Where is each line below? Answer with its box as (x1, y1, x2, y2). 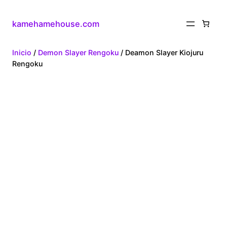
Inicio (12, 48, 31, 57)
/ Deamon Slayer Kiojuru (119, 48, 203, 57)
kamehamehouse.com (12, 18, 99, 29)
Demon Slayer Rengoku (38, 48, 119, 57)
